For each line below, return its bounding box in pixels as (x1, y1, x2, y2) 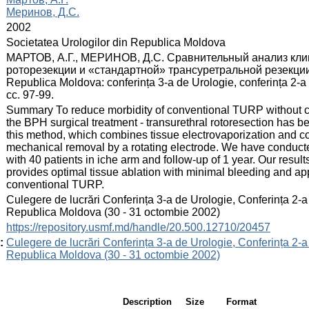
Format (226, 296, 257, 307)
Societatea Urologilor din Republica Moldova (6, 36, 226, 48)
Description (123, 296, 172, 307)
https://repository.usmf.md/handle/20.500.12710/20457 (6, 221, 270, 233)
